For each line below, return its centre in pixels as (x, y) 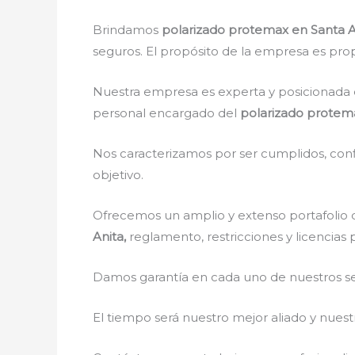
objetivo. (118, 175)
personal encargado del (166, 113)
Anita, (111, 237)
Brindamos (127, 30)
